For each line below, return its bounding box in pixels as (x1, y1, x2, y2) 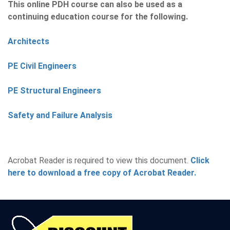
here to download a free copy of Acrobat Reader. (8, 168, 196, 178)
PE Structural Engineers (8, 86, 101, 95)
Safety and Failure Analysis (8, 110, 112, 120)
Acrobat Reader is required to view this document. (8, 156, 190, 165)
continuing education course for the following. (8, 12, 188, 22)
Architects (8, 36, 49, 46)
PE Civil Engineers (8, 61, 76, 71)
